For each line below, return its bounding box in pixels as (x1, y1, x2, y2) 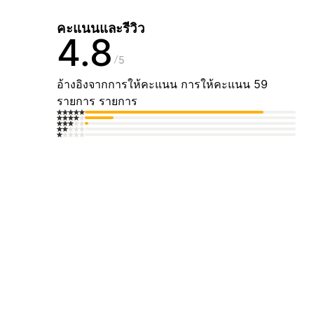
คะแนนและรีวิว (56, 20, 145, 37)
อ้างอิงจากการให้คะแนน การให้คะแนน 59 (56, 77, 268, 92)
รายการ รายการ (56, 94, 137, 109)
